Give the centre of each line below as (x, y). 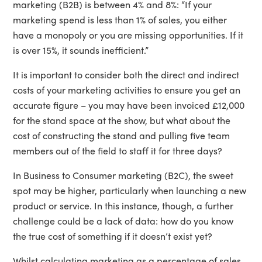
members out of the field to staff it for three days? (118, 150)
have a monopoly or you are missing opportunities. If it (128, 35)
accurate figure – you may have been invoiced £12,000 (129, 105)
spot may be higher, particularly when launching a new (130, 190)
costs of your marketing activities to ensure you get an (127, 89)
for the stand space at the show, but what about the (122, 120)
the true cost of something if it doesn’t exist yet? (113, 236)
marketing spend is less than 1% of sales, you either (120, 19)
